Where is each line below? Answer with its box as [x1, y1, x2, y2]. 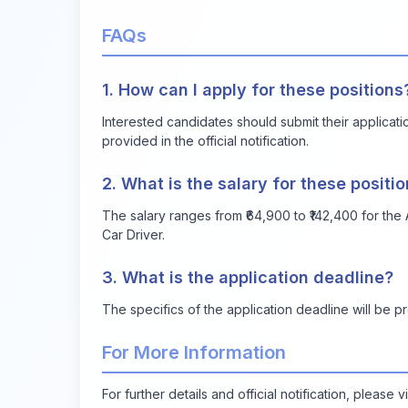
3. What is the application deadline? [102, 267, 393, 287]
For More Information [102, 341, 286, 363]
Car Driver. [102, 226, 165, 242]
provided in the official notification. [102, 132, 309, 148]
